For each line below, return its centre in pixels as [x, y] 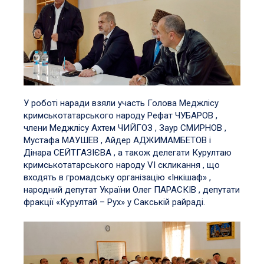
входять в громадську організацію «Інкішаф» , [117, 177]
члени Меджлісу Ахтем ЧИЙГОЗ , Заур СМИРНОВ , [125, 128]
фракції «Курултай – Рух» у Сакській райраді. [114, 202]
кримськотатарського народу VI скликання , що [122, 165]
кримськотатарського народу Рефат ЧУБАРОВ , [121, 115]
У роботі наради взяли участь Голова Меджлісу [121, 103]
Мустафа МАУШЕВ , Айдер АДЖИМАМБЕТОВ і [117, 140]
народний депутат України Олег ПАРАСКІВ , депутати [132, 189]
